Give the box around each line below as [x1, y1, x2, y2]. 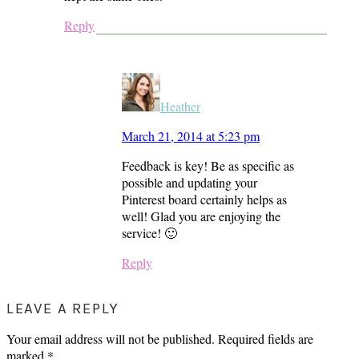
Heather [160, 97, 200, 115]
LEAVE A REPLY [6, 299, 119, 317]
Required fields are [218, 329, 313, 347]
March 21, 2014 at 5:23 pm [122, 127, 260, 144]
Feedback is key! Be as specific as [122, 156, 294, 174]
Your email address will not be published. [6, 329, 215, 347]
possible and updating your [122, 173, 257, 191]
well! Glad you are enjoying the [122, 207, 280, 224]
